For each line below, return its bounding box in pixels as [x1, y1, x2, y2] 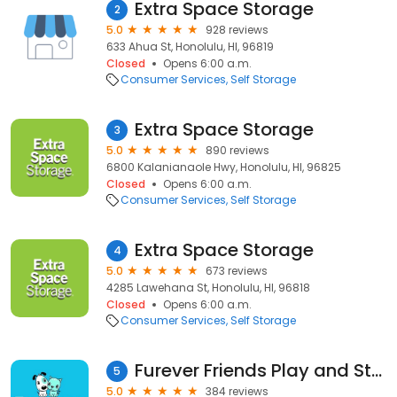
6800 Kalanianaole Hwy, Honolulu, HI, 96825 [106, 160, 341, 175]
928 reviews [206, 22, 269, 37]
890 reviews [206, 143, 269, 158]
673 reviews [206, 263, 268, 278]
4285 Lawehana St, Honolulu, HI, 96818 [106, 280, 310, 295]
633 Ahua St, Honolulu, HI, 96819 [106, 39, 274, 54]
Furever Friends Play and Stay [371, 358, 382, 383]
